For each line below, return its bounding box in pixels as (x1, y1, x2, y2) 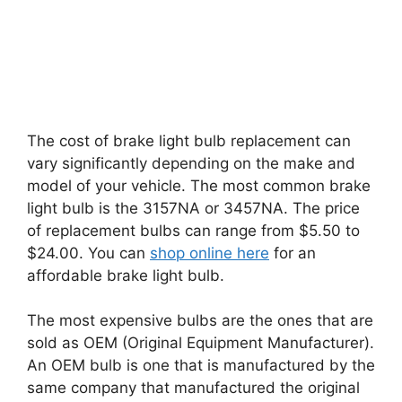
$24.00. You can (27, 243, 150, 262)
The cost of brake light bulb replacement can (27, 131, 351, 150)
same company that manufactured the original (27, 379, 360, 398)
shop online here (150, 243, 269, 262)
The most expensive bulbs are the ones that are (27, 311, 373, 330)
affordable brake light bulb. (27, 266, 224, 284)
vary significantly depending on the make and (27, 153, 355, 172)
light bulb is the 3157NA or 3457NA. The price (27, 198, 360, 217)
